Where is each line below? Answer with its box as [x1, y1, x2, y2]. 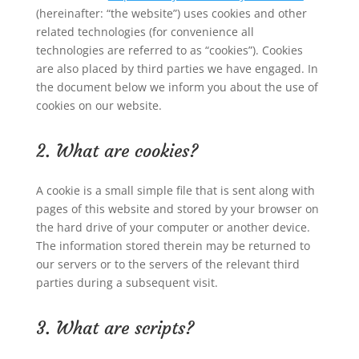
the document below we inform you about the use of [35, 79, 318, 95]
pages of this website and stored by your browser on [35, 201, 319, 216]
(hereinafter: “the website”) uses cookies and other [35, 6, 307, 21]
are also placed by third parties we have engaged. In [35, 61, 318, 76]
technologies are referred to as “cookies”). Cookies [35, 42, 303, 58]
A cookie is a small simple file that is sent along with [35, 183, 315, 198]
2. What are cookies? [35, 140, 198, 162]
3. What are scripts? [35, 317, 194, 339]
